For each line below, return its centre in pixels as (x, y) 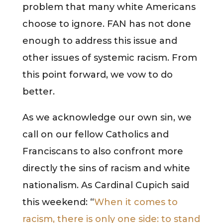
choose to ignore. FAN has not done (107, 24)
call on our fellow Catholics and (95, 134)
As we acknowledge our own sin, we (107, 117)
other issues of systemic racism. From (110, 57)
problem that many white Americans (109, 7)
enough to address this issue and (100, 41)
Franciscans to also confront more (103, 151)
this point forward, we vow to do (97, 74)
